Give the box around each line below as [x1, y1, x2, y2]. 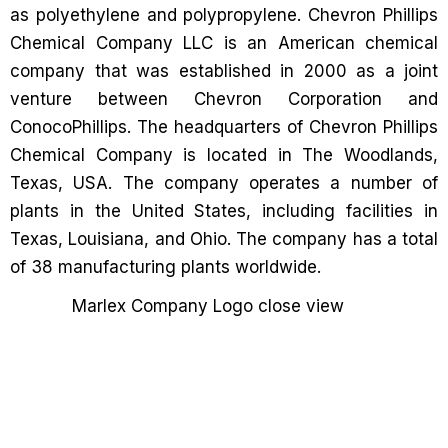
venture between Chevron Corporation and [10, 89, 438, 109]
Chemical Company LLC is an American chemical [10, 33, 438, 53]
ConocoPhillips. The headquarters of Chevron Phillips [10, 117, 438, 137]
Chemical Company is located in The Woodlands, [10, 145, 438, 165]
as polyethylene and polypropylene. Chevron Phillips [10, 5, 438, 25]
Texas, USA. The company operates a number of [10, 173, 438, 193]
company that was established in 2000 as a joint [10, 61, 438, 81]
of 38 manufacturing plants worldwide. [10, 257, 321, 277]
